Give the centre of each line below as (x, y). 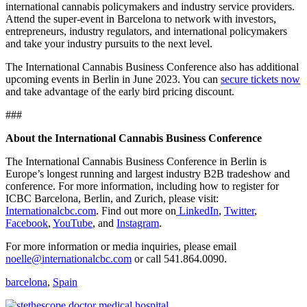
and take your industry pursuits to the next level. (109, 43)
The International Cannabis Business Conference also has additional (152, 66)
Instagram (138, 223)
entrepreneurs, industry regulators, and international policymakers (146, 31)
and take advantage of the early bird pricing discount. (120, 91)
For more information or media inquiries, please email (121, 246)
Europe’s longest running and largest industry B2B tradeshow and (148, 173)
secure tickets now (260, 79)
